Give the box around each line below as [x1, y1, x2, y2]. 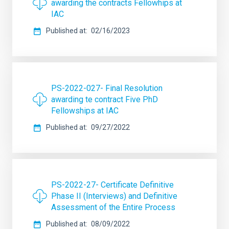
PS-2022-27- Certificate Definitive [51, 180, 174, 190]
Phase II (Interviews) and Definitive [51, 191, 177, 201]
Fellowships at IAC [51, 106, 119, 116]
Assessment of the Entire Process [51, 202, 175, 212]
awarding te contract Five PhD [51, 95, 158, 104]
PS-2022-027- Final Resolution [51, 83, 163, 93]
